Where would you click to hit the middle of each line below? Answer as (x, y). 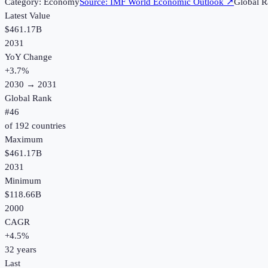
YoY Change (28, 57)
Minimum (23, 181)
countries (48, 126)
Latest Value (28, 16)
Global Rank (28, 98)
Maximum (24, 140)
